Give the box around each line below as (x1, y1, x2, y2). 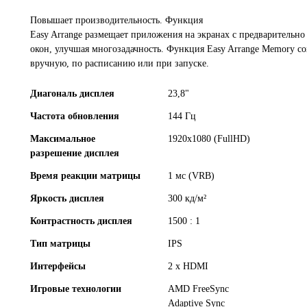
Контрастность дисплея (30, 215, 132, 226)
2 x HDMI (168, 260, 209, 271)
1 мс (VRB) (168, 170, 215, 181)
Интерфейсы (30, 260, 86, 271)
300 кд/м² (168, 193, 207, 204)
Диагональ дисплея (30, 88, 114, 99)
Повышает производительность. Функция (30, 14, 203, 25)
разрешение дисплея (30, 147, 119, 158)
